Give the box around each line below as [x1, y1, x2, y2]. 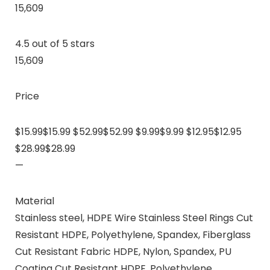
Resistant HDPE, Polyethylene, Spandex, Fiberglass [14, 227, 251, 242]
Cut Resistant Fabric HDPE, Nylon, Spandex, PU [14, 244, 231, 259]
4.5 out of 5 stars [14, 36, 95, 51]
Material [14, 193, 54, 208]
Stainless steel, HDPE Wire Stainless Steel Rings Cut [14, 210, 253, 225]
